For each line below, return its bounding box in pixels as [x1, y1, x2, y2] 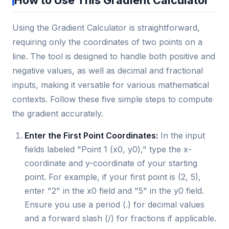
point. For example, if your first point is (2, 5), [25, 171, 201, 182]
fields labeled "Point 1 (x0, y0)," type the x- [25, 144, 192, 154]
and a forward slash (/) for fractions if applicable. [25, 213, 216, 223]
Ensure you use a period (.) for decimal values [25, 199, 204, 210]
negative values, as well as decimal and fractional [12, 65, 203, 76]
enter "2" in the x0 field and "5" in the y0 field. [25, 185, 204, 196]
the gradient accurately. [12, 108, 103, 119]
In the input [158, 130, 205, 141]
